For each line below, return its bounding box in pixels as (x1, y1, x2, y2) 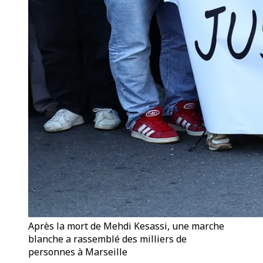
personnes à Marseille (28, 245, 127, 258)
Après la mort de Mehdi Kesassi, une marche (28, 220, 224, 232)
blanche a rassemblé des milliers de (28, 232, 187, 245)
